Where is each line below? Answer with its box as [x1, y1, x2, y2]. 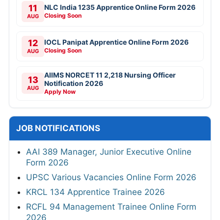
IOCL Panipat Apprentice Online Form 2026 [44, 37, 189, 46]
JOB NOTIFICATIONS [16, 123, 100, 133]
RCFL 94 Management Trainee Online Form [26, 201, 196, 212]
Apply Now [44, 87, 76, 95]
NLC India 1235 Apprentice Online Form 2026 [44, 2, 195, 11]
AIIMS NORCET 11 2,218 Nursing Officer [44, 70, 176, 79]
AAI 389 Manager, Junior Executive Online [26, 146, 192, 157]
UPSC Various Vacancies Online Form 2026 [26, 172, 196, 182]
